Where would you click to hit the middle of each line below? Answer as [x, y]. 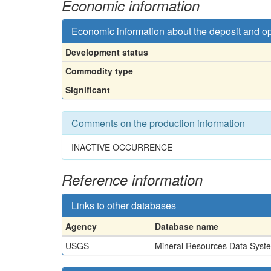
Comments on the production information [158, 123]
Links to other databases [124, 205]
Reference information [132, 180]
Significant [88, 90]
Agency [81, 226]
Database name [187, 226]
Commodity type [99, 71]
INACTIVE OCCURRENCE [122, 147]
